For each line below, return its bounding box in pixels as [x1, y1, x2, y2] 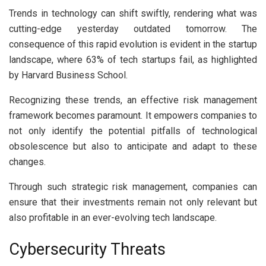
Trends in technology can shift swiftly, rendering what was [9, 7, 257, 19]
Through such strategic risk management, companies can [9, 180, 257, 192]
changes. [9, 156, 48, 167]
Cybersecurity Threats [9, 240, 166, 259]
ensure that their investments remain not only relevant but [9, 196, 257, 208]
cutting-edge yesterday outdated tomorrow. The [9, 23, 257, 34]
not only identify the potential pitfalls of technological [9, 125, 257, 137]
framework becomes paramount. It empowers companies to [9, 109, 257, 121]
